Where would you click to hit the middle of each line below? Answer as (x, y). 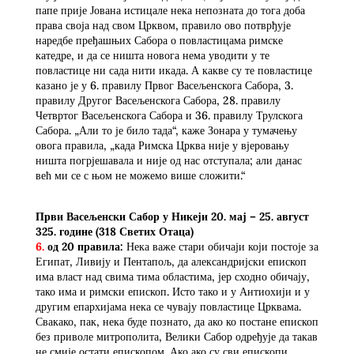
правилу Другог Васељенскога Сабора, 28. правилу (158, 100)
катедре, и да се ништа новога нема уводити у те (152, 55)
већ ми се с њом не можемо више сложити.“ (140, 175)
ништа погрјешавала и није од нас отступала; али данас (168, 160)
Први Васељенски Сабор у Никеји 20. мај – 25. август (172, 216)
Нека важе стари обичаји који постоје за (220, 246)
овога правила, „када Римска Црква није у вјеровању (162, 145)
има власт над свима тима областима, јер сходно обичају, (172, 276)
